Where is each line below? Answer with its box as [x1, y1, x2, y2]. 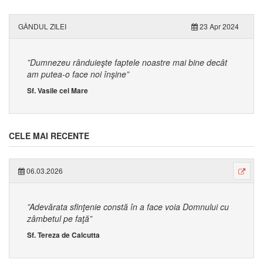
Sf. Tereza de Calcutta [27, 230, 100, 240]
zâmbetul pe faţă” [27, 213, 92, 224]
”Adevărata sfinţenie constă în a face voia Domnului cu [27, 201, 229, 213]
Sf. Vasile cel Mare [27, 85, 88, 96]
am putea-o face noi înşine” [27, 68, 129, 80]
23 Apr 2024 [198, 21, 239, 31]
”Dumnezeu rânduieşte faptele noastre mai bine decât [27, 56, 227, 68]
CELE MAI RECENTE [9, 130, 89, 141]
